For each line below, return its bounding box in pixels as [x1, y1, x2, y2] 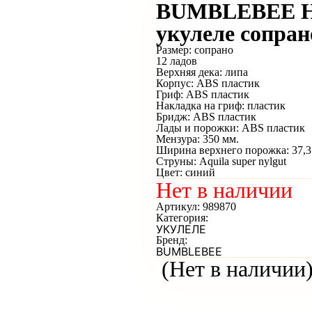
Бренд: [156, 234, 187, 246]
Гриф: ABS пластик [156, 88, 249, 100]
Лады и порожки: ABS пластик [156, 122, 305, 134]
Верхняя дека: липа [156, 66, 248, 78]
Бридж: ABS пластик [156, 111, 256, 123]
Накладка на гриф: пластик [156, 100, 286, 111]
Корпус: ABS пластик [156, 77, 260, 89]
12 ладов [156, 55, 197, 67]
